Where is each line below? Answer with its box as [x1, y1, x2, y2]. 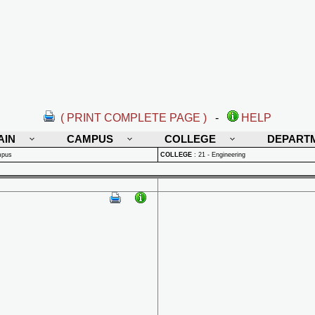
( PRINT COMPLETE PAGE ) [60, 112, 207, 124]
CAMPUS [67, 133, 113, 145]
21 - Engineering [198, 151, 245, 158]
